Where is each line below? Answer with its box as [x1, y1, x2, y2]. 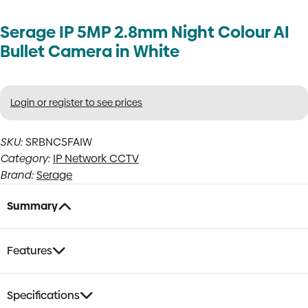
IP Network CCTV [53, 151, 139, 166]
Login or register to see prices [10, 96, 142, 109]
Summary [7, 198, 58, 214]
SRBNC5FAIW [25, 134, 92, 150]
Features [7, 243, 52, 258]
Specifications [7, 287, 80, 303]
